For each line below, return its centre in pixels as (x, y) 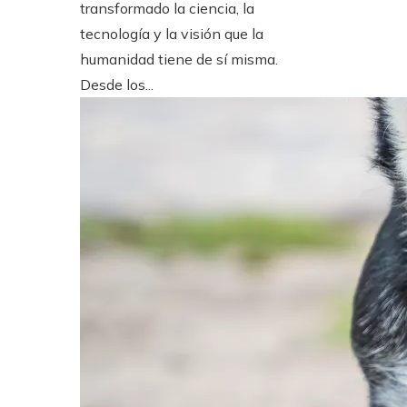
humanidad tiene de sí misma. (179, 60)
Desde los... (117, 85)
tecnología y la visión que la (172, 34)
